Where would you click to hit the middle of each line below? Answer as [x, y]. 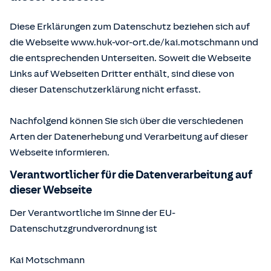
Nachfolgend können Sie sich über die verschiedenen [126, 121]
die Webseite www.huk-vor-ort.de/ [87, 42]
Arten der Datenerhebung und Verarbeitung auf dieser [129, 137]
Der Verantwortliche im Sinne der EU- [93, 213]
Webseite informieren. [60, 152]
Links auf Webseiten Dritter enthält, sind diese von [122, 74]
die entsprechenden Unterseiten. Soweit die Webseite [130, 58]
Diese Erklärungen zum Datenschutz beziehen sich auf [130, 27]
